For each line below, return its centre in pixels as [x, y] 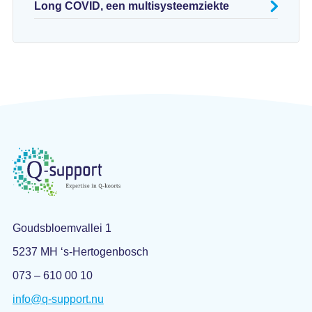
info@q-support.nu [58, 299]
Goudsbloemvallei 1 [62, 228]
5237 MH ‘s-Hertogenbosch [80, 251]
